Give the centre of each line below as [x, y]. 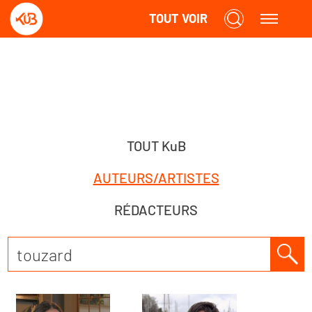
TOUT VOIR [178, 18]
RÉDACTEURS [156, 210]
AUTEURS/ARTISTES [156, 178]
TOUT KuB [156, 146]
